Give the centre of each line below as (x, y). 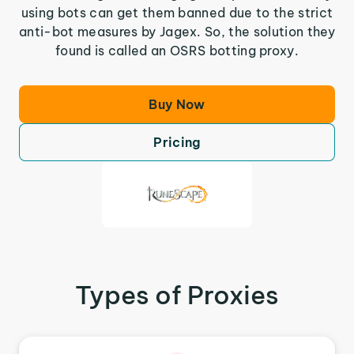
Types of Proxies (177, 295)
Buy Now (177, 104)
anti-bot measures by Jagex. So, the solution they (177, 32)
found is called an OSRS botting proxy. (177, 51)
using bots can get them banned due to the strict (177, 13)
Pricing (177, 142)
